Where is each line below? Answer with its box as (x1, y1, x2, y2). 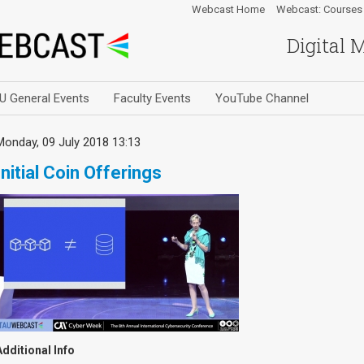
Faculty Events (114, 91, 191, 106)
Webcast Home (192, 3, 265, 15)
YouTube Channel (215, 91, 309, 106)
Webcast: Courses (276, 3, 362, 15)
